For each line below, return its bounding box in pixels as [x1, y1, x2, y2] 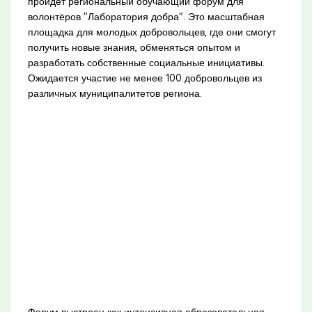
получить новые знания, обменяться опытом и [27, 40, 240, 54]
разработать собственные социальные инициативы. [27, 56, 265, 69]
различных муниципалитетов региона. [27, 86, 202, 100]
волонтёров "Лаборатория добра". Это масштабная [27, 10, 265, 23]
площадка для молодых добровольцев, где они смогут [27, 25, 276, 38]
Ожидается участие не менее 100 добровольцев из [27, 71, 262, 84]
